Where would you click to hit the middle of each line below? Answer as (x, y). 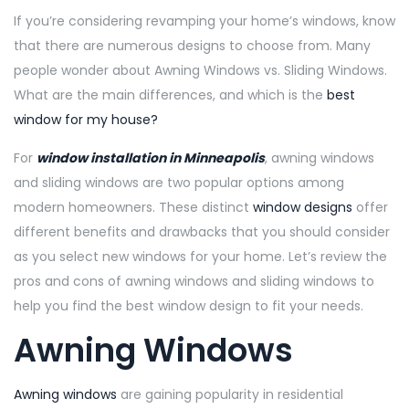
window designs (304, 207)
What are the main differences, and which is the (170, 94)
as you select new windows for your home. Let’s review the (200, 256)
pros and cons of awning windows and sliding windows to (194, 281)
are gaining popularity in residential (230, 394)
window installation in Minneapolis (151, 157)
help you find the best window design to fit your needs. (190, 305)
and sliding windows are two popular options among (179, 182)
